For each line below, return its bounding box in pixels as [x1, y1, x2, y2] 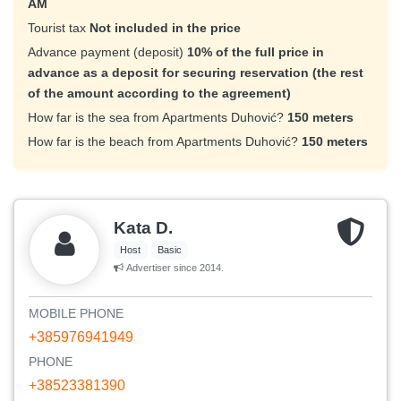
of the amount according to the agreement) [28, 86, 291, 101]
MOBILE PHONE [29, 306, 124, 321]
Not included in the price [90, 21, 241, 36]
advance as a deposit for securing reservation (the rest [28, 65, 363, 81]
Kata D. [114, 218, 173, 238]
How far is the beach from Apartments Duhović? [28, 134, 302, 149]
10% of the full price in [187, 45, 324, 60]
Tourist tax [28, 21, 90, 36]
